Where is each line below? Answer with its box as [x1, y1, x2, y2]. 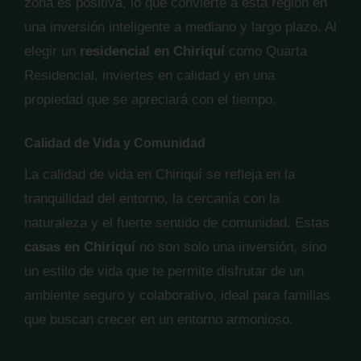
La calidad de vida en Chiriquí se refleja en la [24, 167, 295, 182]
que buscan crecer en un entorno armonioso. [24, 312, 293, 327]
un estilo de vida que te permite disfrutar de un [24, 263, 304, 279]
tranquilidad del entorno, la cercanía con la [24, 191, 280, 206]
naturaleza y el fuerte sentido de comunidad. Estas [24, 215, 330, 230]
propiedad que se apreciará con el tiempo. [24, 92, 276, 107]
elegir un [24, 44, 80, 59]
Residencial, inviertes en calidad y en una [24, 68, 275, 83]
